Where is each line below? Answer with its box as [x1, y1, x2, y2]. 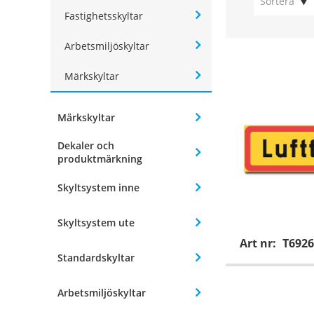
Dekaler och [57, 139, 114, 153]
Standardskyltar [57, 250, 135, 264]
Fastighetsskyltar [64, 9, 143, 23]
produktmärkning [57, 152, 142, 166]
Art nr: [240, 235, 279, 252]
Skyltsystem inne [57, 180, 139, 194]
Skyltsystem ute [57, 215, 135, 229]
